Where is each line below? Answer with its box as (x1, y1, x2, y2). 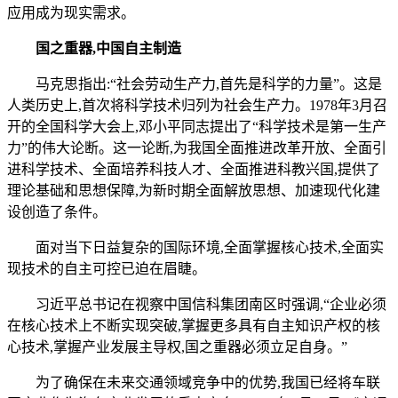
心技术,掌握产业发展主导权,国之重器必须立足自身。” (7, 339, 347, 355)
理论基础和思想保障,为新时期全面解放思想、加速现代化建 (7, 183, 380, 199)
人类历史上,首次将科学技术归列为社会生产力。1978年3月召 (7, 98, 387, 114)
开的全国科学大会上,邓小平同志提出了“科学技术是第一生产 (7, 119, 386, 135)
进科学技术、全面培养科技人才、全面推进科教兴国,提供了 (7, 162, 380, 178)
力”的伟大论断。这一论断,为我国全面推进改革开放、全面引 (7, 140, 386, 156)
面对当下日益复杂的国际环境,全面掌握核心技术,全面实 (7, 240, 384, 256)
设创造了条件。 (7, 204, 107, 220)
